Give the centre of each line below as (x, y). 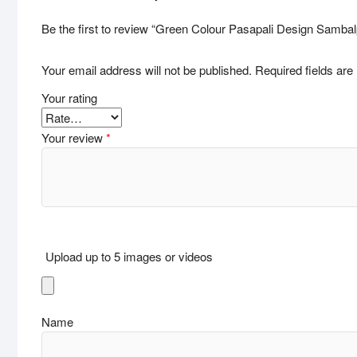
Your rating (69, 97)
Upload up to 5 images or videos (129, 256)
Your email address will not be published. (147, 69)
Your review (74, 137)
